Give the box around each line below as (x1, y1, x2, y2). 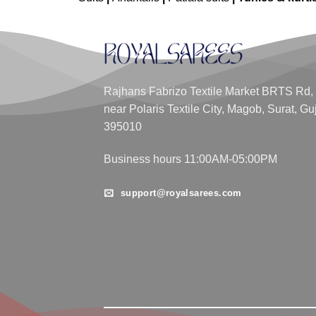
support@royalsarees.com (120, 188, 242, 199)
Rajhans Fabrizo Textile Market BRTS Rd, (104, 85, 313, 97)
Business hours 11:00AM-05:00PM (104, 152, 277, 165)
